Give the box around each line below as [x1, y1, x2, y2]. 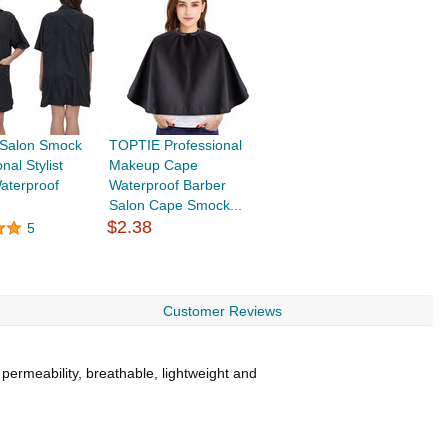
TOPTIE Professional [108, 137, 242, 153]
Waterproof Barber [108, 177, 226, 193]
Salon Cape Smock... [108, 197, 242, 213]
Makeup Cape [108, 157, 198, 173]
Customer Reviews [163, 303, 282, 319]
